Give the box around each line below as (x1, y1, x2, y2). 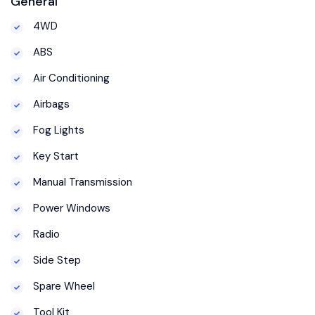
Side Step (30, 253, 81, 268)
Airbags (30, 97, 70, 112)
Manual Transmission (30, 175, 132, 190)
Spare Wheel (30, 279, 95, 294)
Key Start (30, 149, 79, 164)
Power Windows (30, 201, 110, 216)
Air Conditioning (30, 71, 110, 86)
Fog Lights (30, 123, 84, 138)
